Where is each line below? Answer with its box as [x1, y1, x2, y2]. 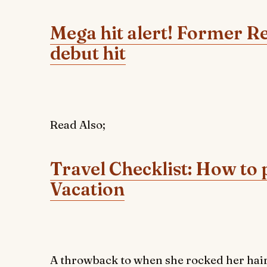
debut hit [50, 42, 126, 65]
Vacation [50, 178, 125, 200]
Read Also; [50, 117, 105, 132]
